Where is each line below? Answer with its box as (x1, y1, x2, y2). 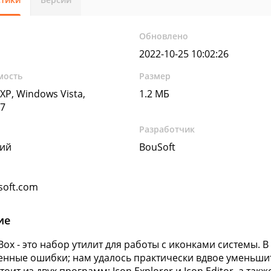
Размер (139, 70, 171, 82)
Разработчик (139, 123, 195, 135)
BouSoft (139, 140, 176, 154)
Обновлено (139, 30, 189, 42)
